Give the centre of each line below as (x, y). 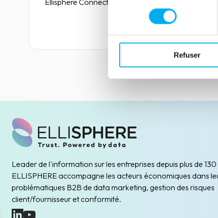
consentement (131, 9)
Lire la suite (176, 27)
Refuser (187, 55)
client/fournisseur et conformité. (67, 199)
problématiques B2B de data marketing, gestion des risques (113, 188)
